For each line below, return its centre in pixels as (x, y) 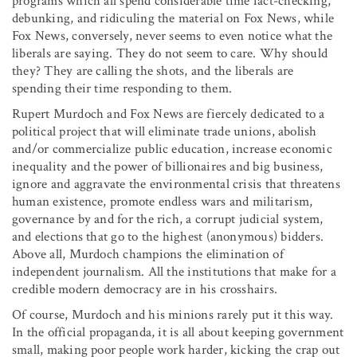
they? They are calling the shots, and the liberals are (153, 71)
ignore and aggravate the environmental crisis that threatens (176, 184)
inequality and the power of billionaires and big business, (168, 166)
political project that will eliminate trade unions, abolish (165, 131)
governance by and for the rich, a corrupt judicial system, (168, 219)
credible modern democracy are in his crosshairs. (145, 289)
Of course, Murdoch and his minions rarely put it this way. (173, 314)
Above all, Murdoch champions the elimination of (148, 254)
